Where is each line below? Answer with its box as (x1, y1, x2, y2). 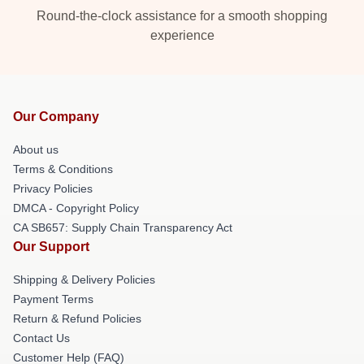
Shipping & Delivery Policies (13, 272, 155, 286)
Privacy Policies (13, 181, 93, 195)
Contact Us (13, 331, 70, 344)
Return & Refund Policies (13, 311, 141, 325)
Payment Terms (13, 292, 93, 305)
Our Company (13, 109, 99, 123)
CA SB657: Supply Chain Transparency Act (13, 220, 232, 234)
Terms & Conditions (13, 162, 113, 175)
